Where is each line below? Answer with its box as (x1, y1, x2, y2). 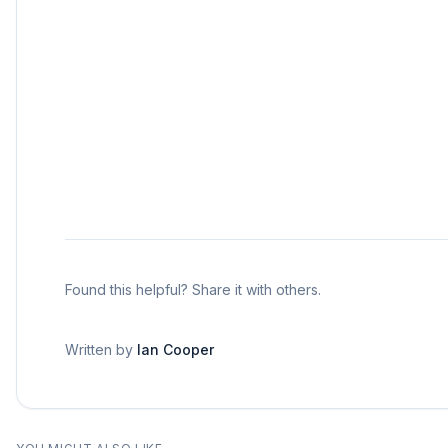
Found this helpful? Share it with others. (65, 281, 321, 298)
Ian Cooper (137, 341, 214, 358)
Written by (65, 341, 137, 358)
